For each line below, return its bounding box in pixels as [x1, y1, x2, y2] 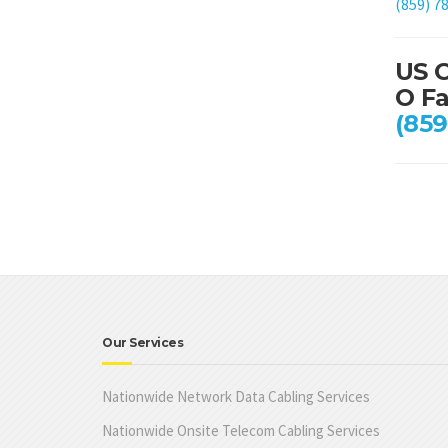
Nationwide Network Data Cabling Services [102, 386, 370, 406]
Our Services [102, 334, 183, 350]
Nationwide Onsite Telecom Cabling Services [102, 420, 380, 440]
